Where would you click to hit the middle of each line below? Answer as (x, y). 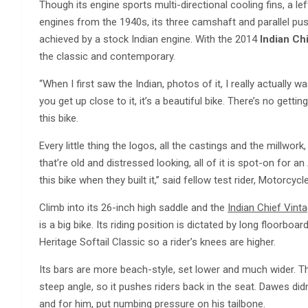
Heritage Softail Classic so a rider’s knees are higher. (157, 242)
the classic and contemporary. (107, 56)
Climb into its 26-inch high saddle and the (133, 208)
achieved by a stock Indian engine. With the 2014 (150, 39)
